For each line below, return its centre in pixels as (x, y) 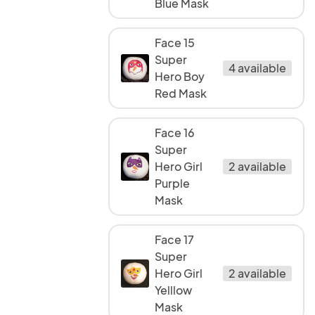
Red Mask (181, 93)
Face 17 (174, 239)
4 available (257, 68)
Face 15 (175, 43)
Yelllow (173, 290)
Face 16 (175, 133)
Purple (172, 183)
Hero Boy (180, 76)
